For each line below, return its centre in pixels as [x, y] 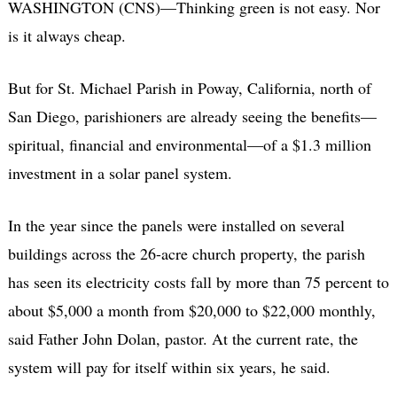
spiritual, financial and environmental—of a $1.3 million [189, 144]
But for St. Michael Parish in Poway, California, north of [189, 87]
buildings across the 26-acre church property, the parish [186, 253]
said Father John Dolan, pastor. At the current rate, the [183, 338]
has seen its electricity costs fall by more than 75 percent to [198, 281]
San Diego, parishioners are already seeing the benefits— [192, 116]
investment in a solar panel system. [120, 172]
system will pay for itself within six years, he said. [169, 366]
